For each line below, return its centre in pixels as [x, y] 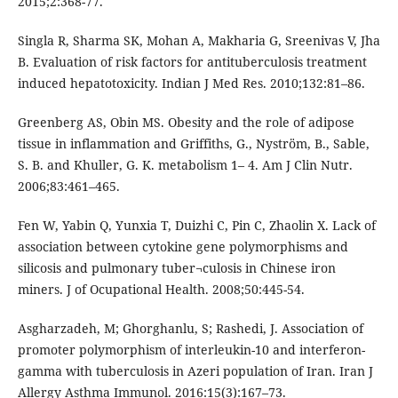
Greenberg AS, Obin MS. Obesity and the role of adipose [186, 123]
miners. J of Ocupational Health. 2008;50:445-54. [161, 290]
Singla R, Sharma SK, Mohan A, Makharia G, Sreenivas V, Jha [199, 41]
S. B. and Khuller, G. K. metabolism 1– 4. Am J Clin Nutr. [185, 165]
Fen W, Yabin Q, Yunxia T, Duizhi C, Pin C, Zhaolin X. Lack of [196, 226]
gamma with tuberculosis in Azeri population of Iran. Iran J [195, 371]
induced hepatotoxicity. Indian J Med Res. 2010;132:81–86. [191, 84]
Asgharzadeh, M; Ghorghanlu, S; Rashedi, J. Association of [190, 329]
